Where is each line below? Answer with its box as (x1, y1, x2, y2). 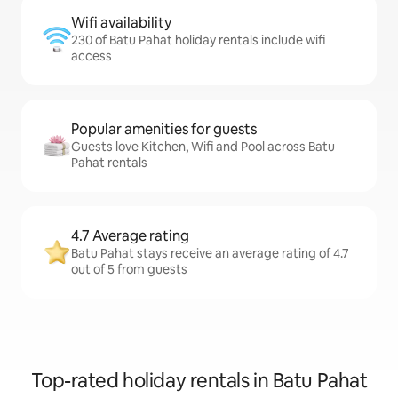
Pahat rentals (71, 155, 147, 171)
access (71, 48, 112, 64)
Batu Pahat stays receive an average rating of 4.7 (71, 245, 349, 261)
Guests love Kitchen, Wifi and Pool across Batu (71, 139, 335, 155)
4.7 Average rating (71, 227, 189, 245)
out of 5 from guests (71, 261, 187, 277)
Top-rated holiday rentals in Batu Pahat (30, 368, 368, 394)
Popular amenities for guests (71, 120, 257, 139)
